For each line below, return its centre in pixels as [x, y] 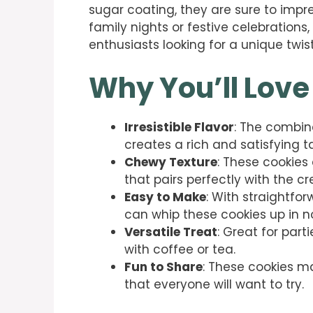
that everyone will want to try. [214, 285]
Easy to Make [165, 197]
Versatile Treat [171, 232]
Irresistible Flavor [179, 128]
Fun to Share [163, 267]
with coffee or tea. [180, 250]
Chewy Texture [171, 162]
